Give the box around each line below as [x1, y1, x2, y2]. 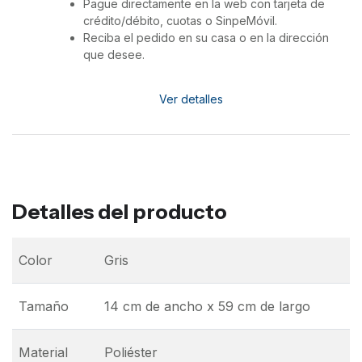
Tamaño [19, 298, 69, 314]
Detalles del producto [12, 200, 227, 224]
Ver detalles [159, 92, 224, 106]
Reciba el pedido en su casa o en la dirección [83, 31, 329, 44]
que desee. [83, 48, 145, 61]
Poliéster [104, 344, 158, 360]
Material [19, 344, 68, 360]
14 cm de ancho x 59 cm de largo [104, 298, 310, 314]
